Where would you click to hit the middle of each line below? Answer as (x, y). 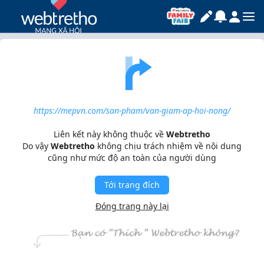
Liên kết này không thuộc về (110, 134)
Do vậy (37, 146)
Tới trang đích (132, 185)
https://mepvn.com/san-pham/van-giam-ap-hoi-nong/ (132, 110)
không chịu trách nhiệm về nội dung (168, 146)
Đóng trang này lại (132, 206)
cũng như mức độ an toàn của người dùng (132, 158)
